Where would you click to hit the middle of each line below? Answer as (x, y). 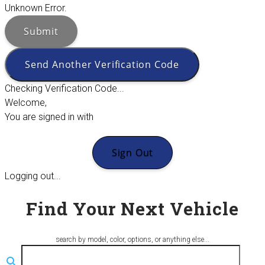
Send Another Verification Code (102, 64)
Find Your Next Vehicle (132, 208)
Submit (41, 31)
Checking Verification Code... (64, 88)
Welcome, (26, 102)
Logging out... (33, 176)
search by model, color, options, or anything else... (132, 239)
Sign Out (132, 152)
